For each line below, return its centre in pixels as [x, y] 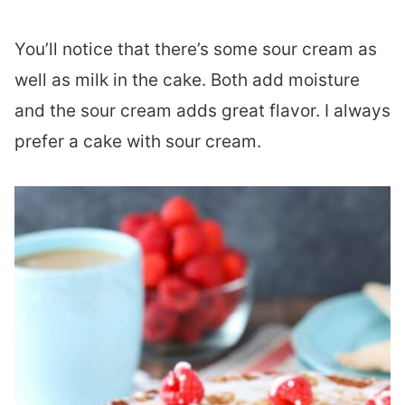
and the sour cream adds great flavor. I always [202, 111]
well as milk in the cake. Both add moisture [187, 80]
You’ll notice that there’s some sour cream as [196, 50]
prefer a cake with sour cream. [138, 142]
